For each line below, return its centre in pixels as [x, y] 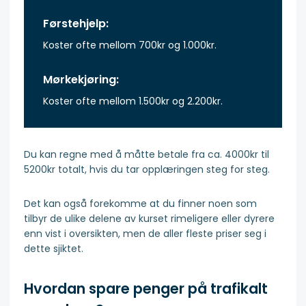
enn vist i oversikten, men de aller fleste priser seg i [145, 234]
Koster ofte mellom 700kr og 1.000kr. [130, 45]
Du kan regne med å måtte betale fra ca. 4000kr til [147, 155]
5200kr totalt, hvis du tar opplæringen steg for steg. [147, 170]
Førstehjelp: [76, 24]
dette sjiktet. [54, 249]
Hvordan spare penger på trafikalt [146, 288]
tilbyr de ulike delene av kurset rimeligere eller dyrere [149, 219]
